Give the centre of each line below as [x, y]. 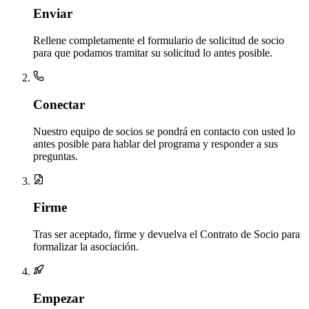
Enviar [53, 14]
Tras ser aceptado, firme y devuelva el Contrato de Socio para [167, 235]
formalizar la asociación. [86, 247]
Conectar [59, 104]
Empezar [59, 298]
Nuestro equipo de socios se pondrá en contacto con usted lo [164, 131]
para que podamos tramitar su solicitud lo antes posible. [153, 53]
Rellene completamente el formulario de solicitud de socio [159, 41]
